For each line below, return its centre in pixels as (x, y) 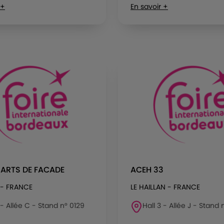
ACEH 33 (147, 170)
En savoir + (149, 6)
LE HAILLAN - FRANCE (165, 187)
